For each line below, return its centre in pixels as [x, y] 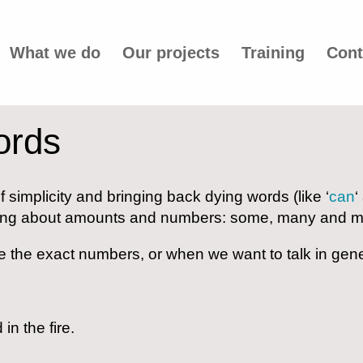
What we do [55, 53]
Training [273, 53]
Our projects [171, 53]
